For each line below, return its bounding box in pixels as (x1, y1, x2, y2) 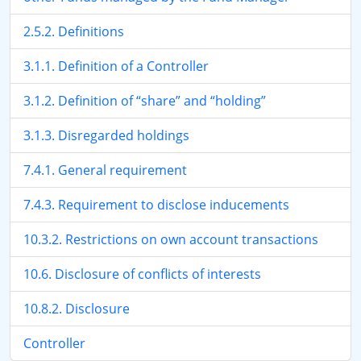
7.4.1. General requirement (23, 161, 187, 179)
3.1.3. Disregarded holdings (23, 127, 189, 144)
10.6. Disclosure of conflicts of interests (23, 265, 261, 283)
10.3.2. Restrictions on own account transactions (23, 230, 318, 248)
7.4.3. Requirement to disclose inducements (23, 196, 289, 214)
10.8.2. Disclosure (23, 300, 130, 317)
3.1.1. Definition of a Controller (23, 57, 209, 75)
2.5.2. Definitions (23, 23, 124, 40)
